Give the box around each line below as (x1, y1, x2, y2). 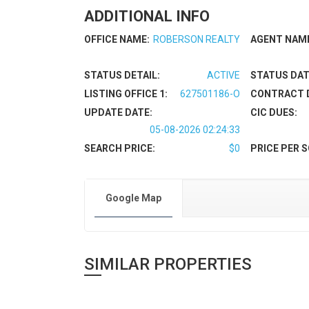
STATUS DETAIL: (84, 69, 160, 81)
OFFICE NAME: (84, 33, 150, 45)
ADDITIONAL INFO (84, 7, 210, 25)
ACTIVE (207, 69, 241, 81)
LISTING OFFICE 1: (84, 88, 168, 99)
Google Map (106, 192, 161, 203)
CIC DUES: (250, 106, 298, 118)
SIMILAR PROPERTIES (84, 254, 252, 274)
